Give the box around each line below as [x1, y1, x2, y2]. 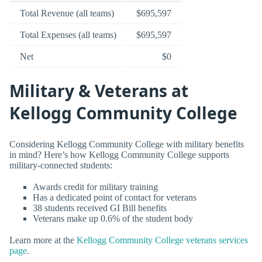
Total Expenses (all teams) [20, 29, 116, 40]
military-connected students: [9, 160, 112, 170]
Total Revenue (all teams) [20, 8, 114, 18]
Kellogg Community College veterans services [77, 235, 248, 245]
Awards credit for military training [33, 181, 158, 192]
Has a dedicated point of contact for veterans [33, 192, 196, 202]
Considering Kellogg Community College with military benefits [9, 139, 244, 149]
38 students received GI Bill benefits [33, 202, 167, 213]
